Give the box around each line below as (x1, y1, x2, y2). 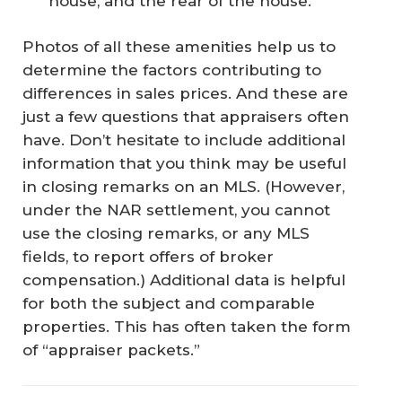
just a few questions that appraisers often (22, 108, 349, 127)
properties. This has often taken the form (22, 318, 351, 336)
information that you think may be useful (22, 154, 346, 173)
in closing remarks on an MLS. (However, (22, 178, 345, 197)
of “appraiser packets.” (22, 341, 200, 360)
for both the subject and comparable (22, 294, 315, 313)
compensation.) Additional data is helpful (22, 271, 345, 290)
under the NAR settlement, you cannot (22, 201, 330, 220)
